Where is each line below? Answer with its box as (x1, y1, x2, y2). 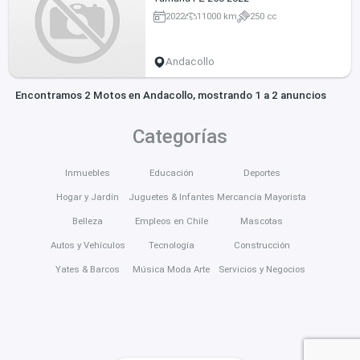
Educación (149, 167, 194, 179)
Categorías (133, 125, 227, 149)
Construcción (233, 239, 290, 252)
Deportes (243, 167, 280, 179)
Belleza (72, 215, 104, 227)
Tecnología (148, 239, 194, 252)
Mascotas (240, 215, 284, 227)
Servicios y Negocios (218, 264, 305, 276)
